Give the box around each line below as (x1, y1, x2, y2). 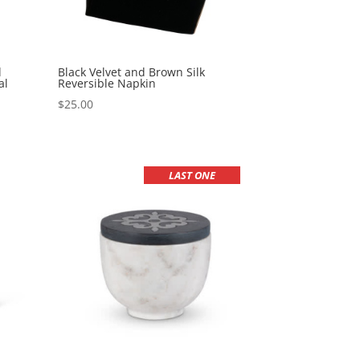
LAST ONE (169, 167, 216, 182)
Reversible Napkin (58, 76, 157, 92)
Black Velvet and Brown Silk (58, 64, 206, 80)
